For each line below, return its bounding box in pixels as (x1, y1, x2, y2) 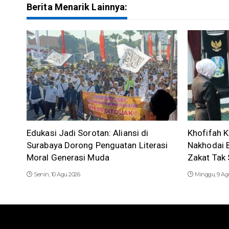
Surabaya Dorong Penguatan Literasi (27, 140, 168, 151)
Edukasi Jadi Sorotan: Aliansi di (27, 128, 149, 139)
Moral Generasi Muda (27, 152, 109, 163)
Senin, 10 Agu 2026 (34, 171, 80, 178)
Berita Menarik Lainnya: (27, 2, 128, 13)
